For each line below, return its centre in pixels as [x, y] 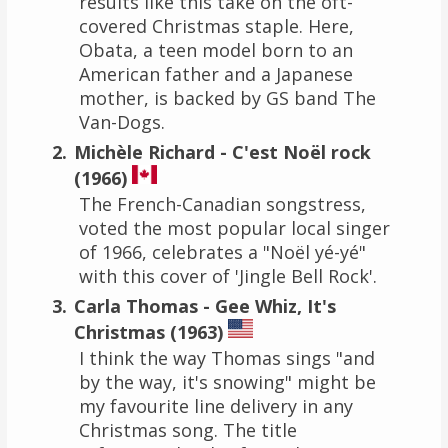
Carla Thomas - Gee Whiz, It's [204, 305]
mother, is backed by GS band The [227, 97]
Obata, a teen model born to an [215, 49]
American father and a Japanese [215, 73]
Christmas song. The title [187, 429]
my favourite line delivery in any [215, 405]
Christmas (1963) [148, 331]
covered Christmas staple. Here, [216, 25]
